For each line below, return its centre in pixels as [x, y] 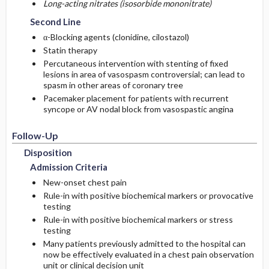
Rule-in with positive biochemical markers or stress [138, 219]
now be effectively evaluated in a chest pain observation [148, 254]
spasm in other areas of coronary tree [113, 85]
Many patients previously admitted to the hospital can [144, 243]
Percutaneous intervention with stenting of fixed [135, 63]
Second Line [55, 22]
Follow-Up [35, 135]
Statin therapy [70, 50]
